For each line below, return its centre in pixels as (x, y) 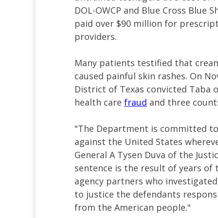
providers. (96, 37)
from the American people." (133, 208)
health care (99, 102)
